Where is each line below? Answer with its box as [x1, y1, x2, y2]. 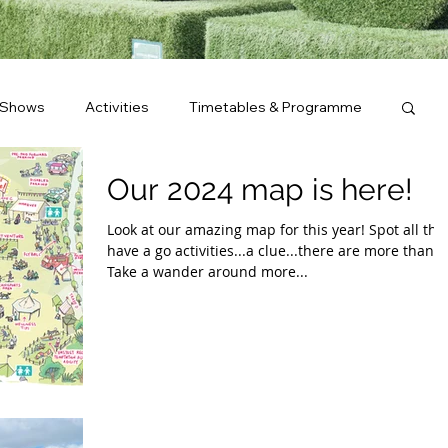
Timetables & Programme [189, 97, 362, 116]
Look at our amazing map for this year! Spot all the [107, 220, 445, 239]
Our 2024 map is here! [107, 172, 413, 207]
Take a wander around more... [107, 262, 308, 281]
